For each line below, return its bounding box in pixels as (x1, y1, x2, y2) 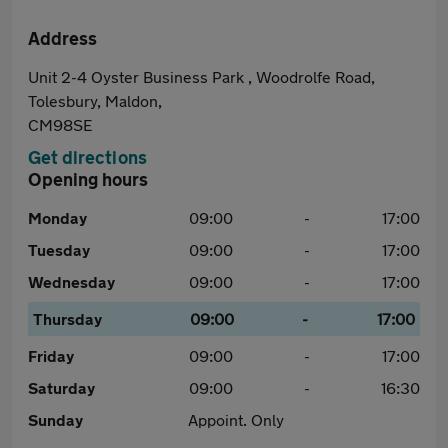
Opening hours (28, 168, 148, 190)
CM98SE (28, 115, 92, 134)
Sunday (28, 410, 83, 429)
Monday (28, 208, 87, 227)
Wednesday (28, 272, 115, 291)
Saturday (28, 378, 95, 397)
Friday (28, 346, 74, 365)
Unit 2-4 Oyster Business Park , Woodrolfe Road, (28, 67, 375, 86)
